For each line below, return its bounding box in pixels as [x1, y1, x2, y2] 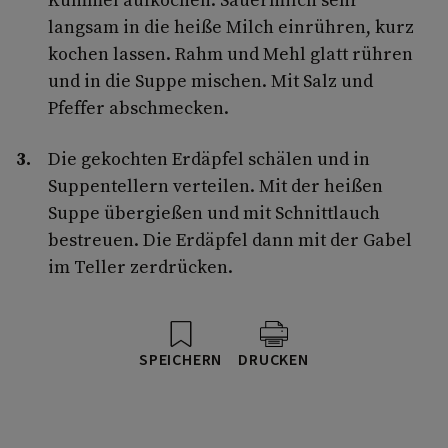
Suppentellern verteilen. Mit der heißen [48, 172, 383, 198]
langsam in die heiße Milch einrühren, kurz [48, 13, 414, 39]
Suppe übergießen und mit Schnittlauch [48, 199, 380, 225]
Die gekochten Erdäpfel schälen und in [48, 145, 370, 171]
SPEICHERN [139, 348, 223, 371]
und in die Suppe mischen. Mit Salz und [48, 67, 373, 93]
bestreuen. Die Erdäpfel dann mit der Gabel [48, 226, 412, 252]
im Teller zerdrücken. [48, 253, 233, 279]
